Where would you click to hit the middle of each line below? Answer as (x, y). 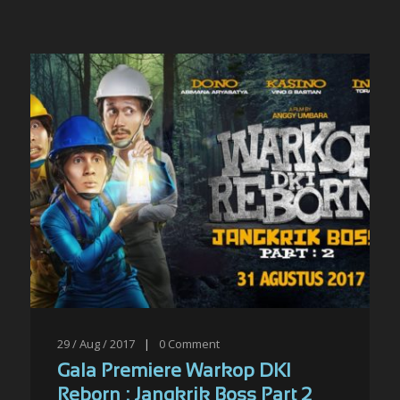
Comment (194, 344)
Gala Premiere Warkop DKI (174, 372)
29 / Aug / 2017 (96, 344)
